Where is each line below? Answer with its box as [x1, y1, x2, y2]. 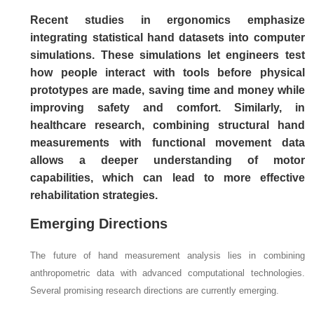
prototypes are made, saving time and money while [30, 84, 305, 97]
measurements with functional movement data [30, 137, 305, 149]
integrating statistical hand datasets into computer [30, 32, 305, 44]
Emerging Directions [30, 216, 168, 232]
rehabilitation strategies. [30, 189, 158, 202]
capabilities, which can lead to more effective [30, 172, 305, 184]
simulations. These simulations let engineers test [30, 49, 305, 62]
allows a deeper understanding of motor [30, 154, 305, 167]
